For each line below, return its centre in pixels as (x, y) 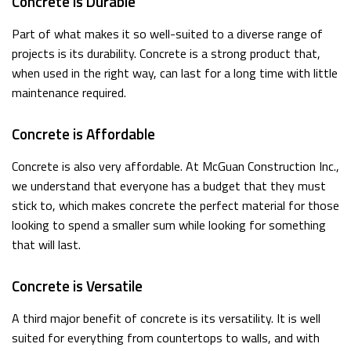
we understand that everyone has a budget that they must (169, 185)
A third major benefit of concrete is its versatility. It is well (166, 318)
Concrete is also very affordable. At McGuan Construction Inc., (175, 166)
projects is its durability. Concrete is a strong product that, (166, 53)
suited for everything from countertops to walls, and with (166, 337)
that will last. (46, 244)
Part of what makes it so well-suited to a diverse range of (167, 33)
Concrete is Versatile (77, 285)
